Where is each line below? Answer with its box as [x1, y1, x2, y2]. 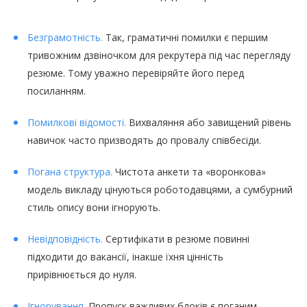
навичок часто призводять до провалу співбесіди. [27, 134, 261, 147]
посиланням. [27, 84, 86, 98]
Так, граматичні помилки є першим [103, 31, 268, 45]
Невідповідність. [27, 232, 103, 246]
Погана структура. [27, 165, 112, 179]
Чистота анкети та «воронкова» [112, 165, 266, 179]
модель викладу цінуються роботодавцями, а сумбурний [27, 183, 293, 197]
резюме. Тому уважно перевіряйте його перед [27, 66, 244, 80]
